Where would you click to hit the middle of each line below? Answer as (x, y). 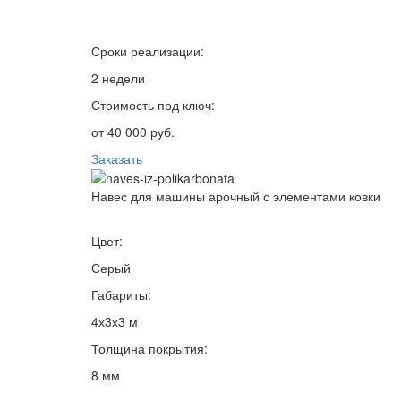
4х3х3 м (115, 322)
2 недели (118, 77)
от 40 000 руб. (133, 131)
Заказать (117, 158)
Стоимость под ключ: (153, 104)
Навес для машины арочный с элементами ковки (236, 196)
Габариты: (121, 295)
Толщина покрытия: (149, 349)
